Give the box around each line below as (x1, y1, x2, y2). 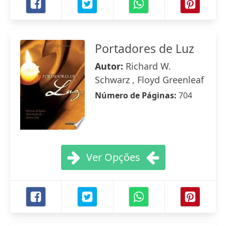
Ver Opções (86, 150, 140, 164)
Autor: (95, 60, 126, 72)
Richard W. (126, 60, 171, 72)
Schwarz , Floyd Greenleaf (95, 74, 204, 86)
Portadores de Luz (95, 40, 194, 56)
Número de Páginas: (95, 90, 179, 101)
